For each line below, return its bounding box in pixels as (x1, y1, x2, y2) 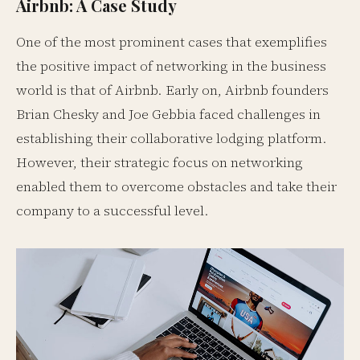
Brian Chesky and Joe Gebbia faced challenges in (16, 104, 321, 124)
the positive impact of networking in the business (16, 56, 326, 76)
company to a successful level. (16, 201, 209, 220)
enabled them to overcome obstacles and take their (16, 177, 337, 196)
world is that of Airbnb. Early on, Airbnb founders (16, 80, 329, 100)
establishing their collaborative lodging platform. (16, 129, 327, 148)
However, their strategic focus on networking (16, 153, 303, 172)
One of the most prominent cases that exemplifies (16, 32, 327, 51)
